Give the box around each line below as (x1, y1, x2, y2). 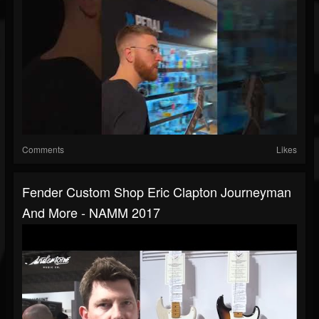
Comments (22, 143, 64, 156)
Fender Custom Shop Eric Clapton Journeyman (22, 182, 291, 202)
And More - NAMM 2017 (22, 203, 160, 222)
